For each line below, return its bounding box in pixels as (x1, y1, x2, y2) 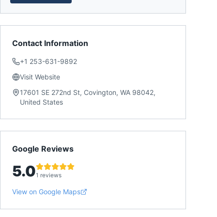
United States (20, 98, 63, 106)
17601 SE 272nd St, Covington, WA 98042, (20, 88, 155, 96)
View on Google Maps (12, 187, 80, 196)
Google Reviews (12, 144, 74, 154)
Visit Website (20, 73, 60, 81)
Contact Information (12, 38, 88, 48)
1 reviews (36, 171, 62, 179)
